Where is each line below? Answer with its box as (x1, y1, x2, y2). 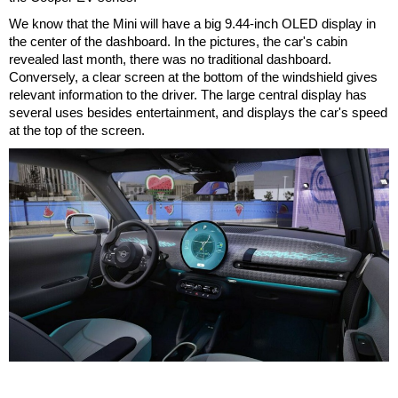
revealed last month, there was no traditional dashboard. (9, 52, 331, 68)
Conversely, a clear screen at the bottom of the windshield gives (9, 69, 378, 85)
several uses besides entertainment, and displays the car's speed (9, 105, 387, 121)
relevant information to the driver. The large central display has (9, 87, 367, 103)
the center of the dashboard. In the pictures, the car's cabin (9, 34, 347, 50)
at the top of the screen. (9, 123, 145, 139)
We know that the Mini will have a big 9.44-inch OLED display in (9, 16, 376, 32)
